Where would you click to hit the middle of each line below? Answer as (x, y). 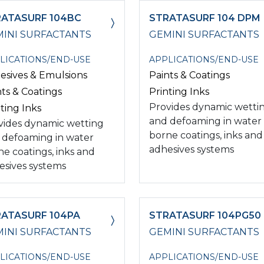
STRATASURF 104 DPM (205, 18)
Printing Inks (179, 91)
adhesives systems (192, 149)
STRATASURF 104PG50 (205, 215)
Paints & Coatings (189, 75)
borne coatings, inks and (206, 135)
